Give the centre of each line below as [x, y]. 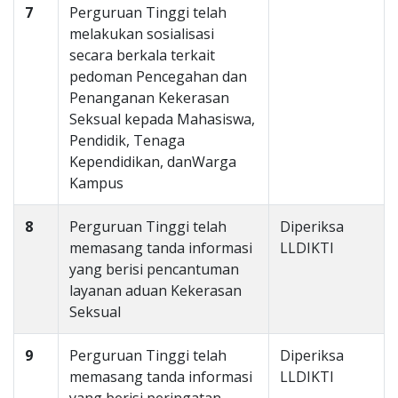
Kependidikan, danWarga [153, 162]
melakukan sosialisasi [142, 34]
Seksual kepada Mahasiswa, [162, 119]
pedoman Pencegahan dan [158, 76]
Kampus [96, 183]
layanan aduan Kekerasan [155, 291]
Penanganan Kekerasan [149, 98]
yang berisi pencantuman [154, 269]
